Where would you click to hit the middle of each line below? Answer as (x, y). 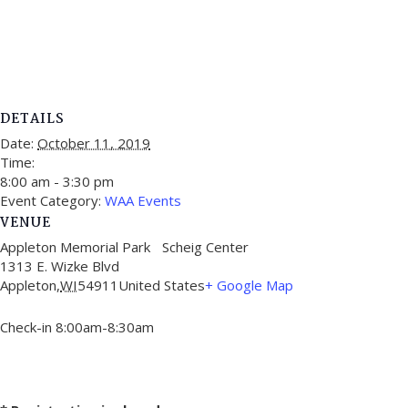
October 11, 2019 (94, 143)
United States (162, 285)
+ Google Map (249, 285)
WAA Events (143, 200)
